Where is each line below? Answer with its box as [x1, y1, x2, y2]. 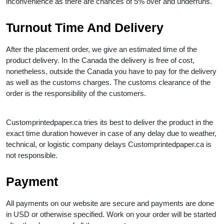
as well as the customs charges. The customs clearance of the [6, 77, 210, 86]
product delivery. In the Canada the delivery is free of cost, [6, 55, 194, 64]
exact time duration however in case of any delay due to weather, [6, 128, 216, 137]
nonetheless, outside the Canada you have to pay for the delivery [6, 66, 216, 75]
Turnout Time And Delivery [6, 20, 167, 34]
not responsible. [6, 150, 59, 159]
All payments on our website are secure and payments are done [6, 198, 214, 207]
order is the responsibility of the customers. [6, 88, 148, 97]
